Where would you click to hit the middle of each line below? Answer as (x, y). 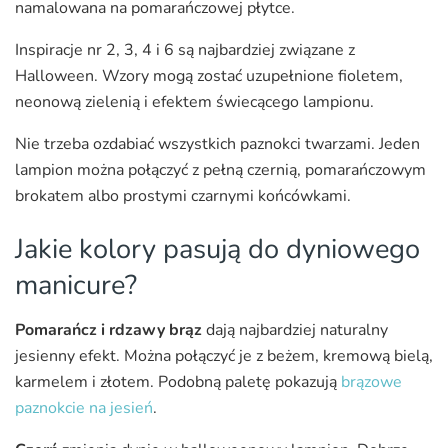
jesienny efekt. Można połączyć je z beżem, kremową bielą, (224, 355)
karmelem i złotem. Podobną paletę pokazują (178, 381)
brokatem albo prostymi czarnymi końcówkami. (183, 195)
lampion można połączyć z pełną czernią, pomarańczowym (220, 169)
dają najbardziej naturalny (295, 329)
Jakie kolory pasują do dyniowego (217, 249)
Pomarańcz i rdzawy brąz (108, 329)
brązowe (371, 381)
